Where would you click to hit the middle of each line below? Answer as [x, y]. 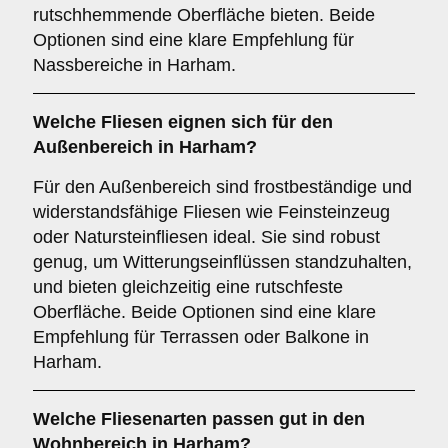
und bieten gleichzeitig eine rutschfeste [188, 287]
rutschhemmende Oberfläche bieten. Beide [204, 15]
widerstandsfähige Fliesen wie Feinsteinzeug [211, 212]
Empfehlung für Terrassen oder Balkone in [201, 337]
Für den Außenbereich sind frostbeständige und [222, 187]
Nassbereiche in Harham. [134, 65]
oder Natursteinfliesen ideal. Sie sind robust [206, 237]
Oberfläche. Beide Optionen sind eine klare [204, 312]
